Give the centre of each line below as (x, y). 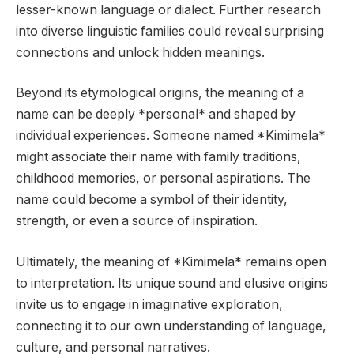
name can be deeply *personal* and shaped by (156, 115)
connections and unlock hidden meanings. (140, 52)
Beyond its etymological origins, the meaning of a (160, 93)
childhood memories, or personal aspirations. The (163, 179)
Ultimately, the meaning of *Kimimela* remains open (171, 262)
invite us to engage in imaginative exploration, (149, 304)
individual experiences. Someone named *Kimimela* (171, 136)
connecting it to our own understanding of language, (171, 326)
